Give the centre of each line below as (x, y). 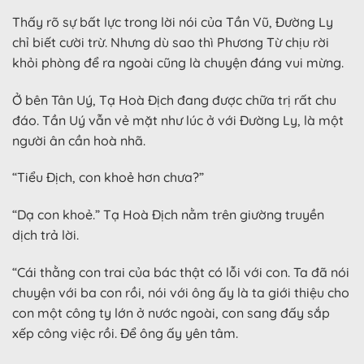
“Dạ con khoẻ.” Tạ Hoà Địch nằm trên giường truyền (168, 215)
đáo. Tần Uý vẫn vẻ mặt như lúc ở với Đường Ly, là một (178, 120)
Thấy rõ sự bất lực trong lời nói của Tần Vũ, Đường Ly (173, 22)
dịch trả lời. (45, 235)
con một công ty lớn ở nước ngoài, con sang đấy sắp (171, 313)
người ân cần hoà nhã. (79, 140)
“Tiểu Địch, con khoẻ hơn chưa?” (108, 178)
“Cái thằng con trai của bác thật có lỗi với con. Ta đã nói (181, 273)
